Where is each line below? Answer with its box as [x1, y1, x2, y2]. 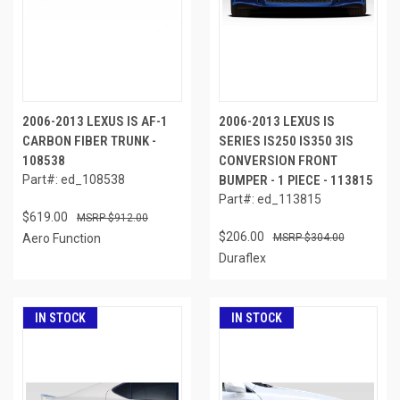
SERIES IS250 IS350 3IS [218, 132, 354, 149]
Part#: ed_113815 [218, 191, 321, 206]
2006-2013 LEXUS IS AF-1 [22, 112, 168, 129]
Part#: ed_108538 [22, 171, 125, 187]
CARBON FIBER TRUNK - [22, 132, 156, 149]
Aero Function [22, 230, 101, 246]
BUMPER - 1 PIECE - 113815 [218, 171, 373, 188]
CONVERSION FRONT [218, 152, 337, 169]
